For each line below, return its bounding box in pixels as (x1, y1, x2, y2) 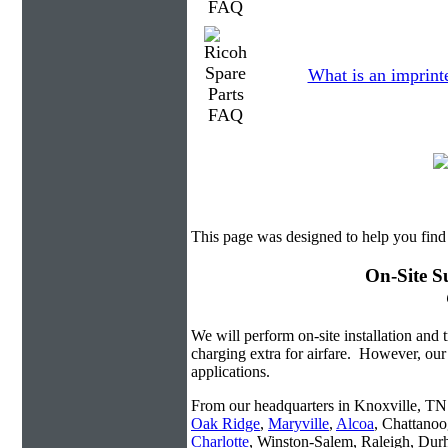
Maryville (268, 415, 329, 433)
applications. (191, 363, 270, 381)
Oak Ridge (191, 415, 260, 433)
